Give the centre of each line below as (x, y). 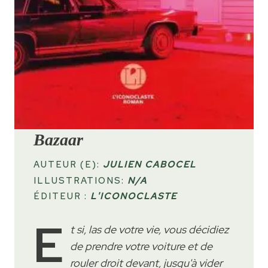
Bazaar (58, 140)
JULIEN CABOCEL (150, 165)
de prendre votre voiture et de (141, 246)
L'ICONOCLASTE (134, 197)
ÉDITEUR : (62, 197)
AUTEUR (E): (68, 165)
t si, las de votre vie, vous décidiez (149, 230)
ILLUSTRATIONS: (80, 180)
